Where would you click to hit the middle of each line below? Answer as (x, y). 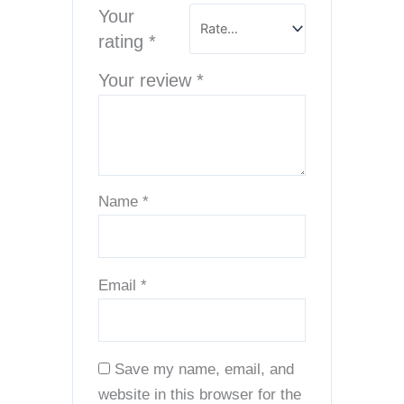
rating (124, 42)
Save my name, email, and (205, 369)
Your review (148, 81)
